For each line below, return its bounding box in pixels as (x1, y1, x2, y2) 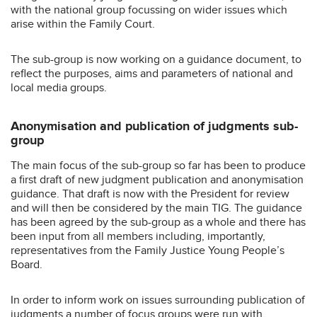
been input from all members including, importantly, (11, 229, 265, 243)
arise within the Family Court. (11, 16, 155, 31)
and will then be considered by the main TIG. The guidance (11, 200, 302, 215)
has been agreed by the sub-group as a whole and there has (11, 214, 306, 229)
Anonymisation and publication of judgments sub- (11, 118, 298, 134)
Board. (11, 257, 42, 272)
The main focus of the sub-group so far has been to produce (11, 158, 306, 173)
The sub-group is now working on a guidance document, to (11, 52, 301, 67)
